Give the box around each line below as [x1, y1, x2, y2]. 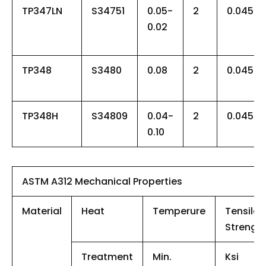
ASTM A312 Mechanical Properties [22, 174, 182, 188]
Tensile [225, 204, 259, 218]
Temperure [153, 204, 205, 218]
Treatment [81, 249, 133, 264]
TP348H [22, 109, 58, 123]
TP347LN [22, 4, 62, 18]
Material [22, 204, 62, 218]
